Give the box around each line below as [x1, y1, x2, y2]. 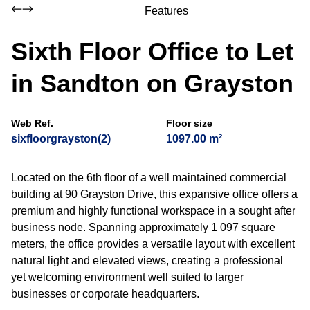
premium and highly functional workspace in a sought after [11, 205, 295, 217]
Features [144, 5, 188, 17]
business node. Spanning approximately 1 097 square [11, 221, 275, 233]
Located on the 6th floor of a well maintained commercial [11, 172, 286, 183]
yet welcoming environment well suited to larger [11, 271, 244, 283]
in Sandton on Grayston [11, 69, 293, 98]
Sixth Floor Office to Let [11, 37, 293, 66]
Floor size [166, 118, 212, 129]
